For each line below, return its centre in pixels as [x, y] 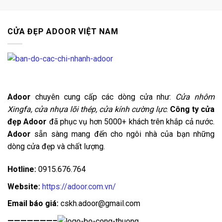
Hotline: [22, 169]
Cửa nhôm [195, 97]
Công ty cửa [192, 110]
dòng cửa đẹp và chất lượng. [56, 147]
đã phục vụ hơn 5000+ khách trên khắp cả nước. [131, 122]
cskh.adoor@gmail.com [100, 204]
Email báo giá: [34, 204]
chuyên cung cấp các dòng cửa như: [105, 97]
